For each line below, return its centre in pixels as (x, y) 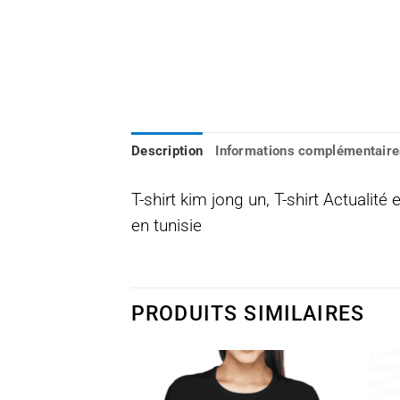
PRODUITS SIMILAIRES (248, 313)
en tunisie (167, 225)
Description (167, 151)
